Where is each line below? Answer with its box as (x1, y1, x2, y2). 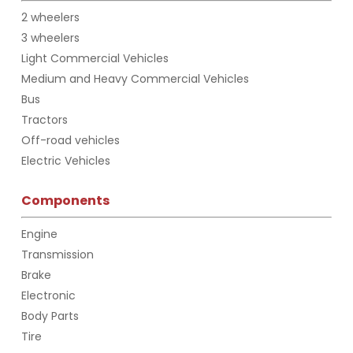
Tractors (20, 111, 68, 128)
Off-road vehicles (20, 132, 120, 148)
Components (20, 191, 110, 210)
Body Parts (20, 307, 79, 324)
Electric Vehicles (20, 152, 110, 169)
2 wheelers (20, 9, 80, 25)
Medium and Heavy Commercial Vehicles (20, 70, 249, 87)
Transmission (20, 246, 94, 262)
